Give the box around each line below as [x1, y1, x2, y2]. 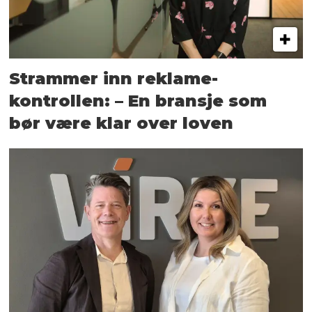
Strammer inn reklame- [9, 68, 219, 88]
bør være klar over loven [9, 112, 234, 133]
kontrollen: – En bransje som [9, 90, 267, 111]
